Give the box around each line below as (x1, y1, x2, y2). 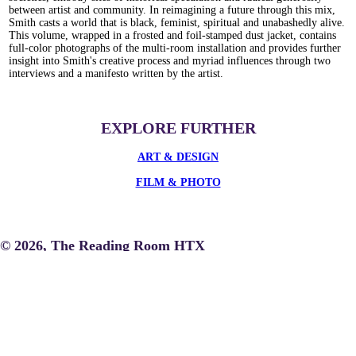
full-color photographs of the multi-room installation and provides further (8, 41, 341, 54)
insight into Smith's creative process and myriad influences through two (8, 54, 331, 67)
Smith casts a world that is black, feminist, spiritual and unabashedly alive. (8, 16, 345, 29)
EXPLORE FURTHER (100, 118, 256, 137)
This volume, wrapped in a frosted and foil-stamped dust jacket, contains (8, 29, 336, 41)
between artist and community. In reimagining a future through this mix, (8, 3, 335, 16)
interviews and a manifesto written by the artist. (8, 67, 223, 79)
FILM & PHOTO (135, 176, 221, 188)
